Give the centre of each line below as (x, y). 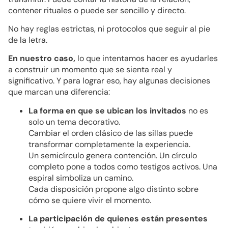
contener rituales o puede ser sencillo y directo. (97, 10)
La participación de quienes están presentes (118, 219)
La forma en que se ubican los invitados (107, 110)
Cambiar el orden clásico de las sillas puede (111, 133)
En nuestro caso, (42, 59)
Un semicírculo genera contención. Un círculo (113, 155)
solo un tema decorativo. (74, 122)
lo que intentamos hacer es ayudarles (147, 59)
